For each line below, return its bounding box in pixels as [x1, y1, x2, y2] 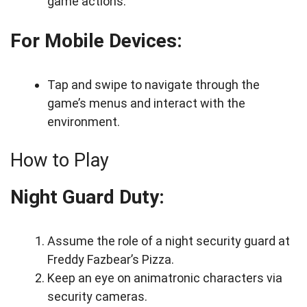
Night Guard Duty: [10, 186, 164, 209]
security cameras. [47, 289, 147, 304]
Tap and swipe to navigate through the [47, 77, 260, 93]
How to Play [10, 149, 109, 172]
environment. [47, 114, 120, 130]
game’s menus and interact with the [47, 96, 245, 111]
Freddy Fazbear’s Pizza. [47, 252, 174, 267]
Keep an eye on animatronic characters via [47, 271, 282, 286]
